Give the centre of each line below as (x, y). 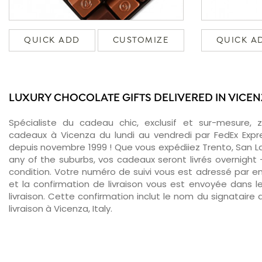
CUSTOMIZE (141, 40)
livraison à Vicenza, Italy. (61, 208)
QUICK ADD (52, 40)
